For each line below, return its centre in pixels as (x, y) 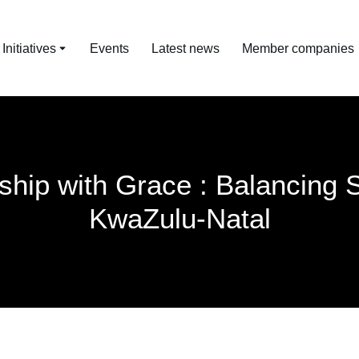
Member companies (298, 48)
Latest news (186, 48)
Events (109, 48)
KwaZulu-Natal (179, 218)
